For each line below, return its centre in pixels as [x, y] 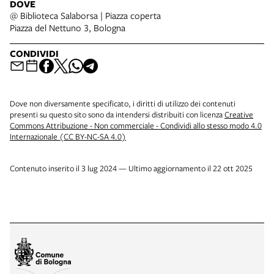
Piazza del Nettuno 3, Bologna [68, 27]
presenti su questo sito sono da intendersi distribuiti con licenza [117, 114]
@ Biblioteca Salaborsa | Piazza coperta [85, 15]
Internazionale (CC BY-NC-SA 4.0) [68, 136]
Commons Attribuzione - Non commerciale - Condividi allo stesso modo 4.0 [136, 125]
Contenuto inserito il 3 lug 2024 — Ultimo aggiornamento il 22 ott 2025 [131, 168]
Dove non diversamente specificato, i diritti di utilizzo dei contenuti [123, 103]
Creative [239, 114]
